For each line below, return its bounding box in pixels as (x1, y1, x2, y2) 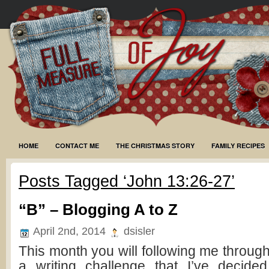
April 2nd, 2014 (31, 225, 109, 237)
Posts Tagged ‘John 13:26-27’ (19, 172, 235, 190)
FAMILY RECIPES (211, 141, 265, 150)
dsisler (121, 225, 155, 237)
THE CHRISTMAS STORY (116, 141, 195, 150)
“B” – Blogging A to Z (19, 201, 178, 219)
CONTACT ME (55, 141, 99, 150)
